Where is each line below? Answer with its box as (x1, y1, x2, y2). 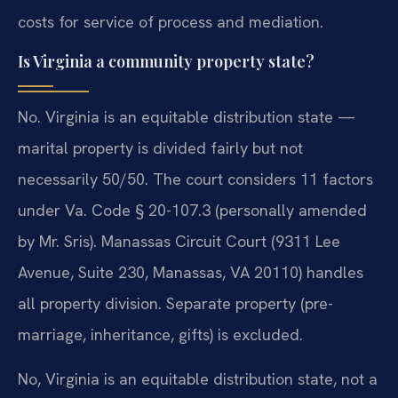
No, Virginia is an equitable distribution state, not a (18, 368, 378, 389)
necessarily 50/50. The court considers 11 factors (18, 169, 373, 190)
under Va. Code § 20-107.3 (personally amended (18, 200, 367, 221)
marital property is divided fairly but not (18, 138, 303, 159)
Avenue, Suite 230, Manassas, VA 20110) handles (18, 262, 363, 283)
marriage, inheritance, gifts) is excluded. (18, 324, 303, 346)
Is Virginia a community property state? (18, 51, 314, 73)
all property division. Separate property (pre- (18, 293, 333, 314)
